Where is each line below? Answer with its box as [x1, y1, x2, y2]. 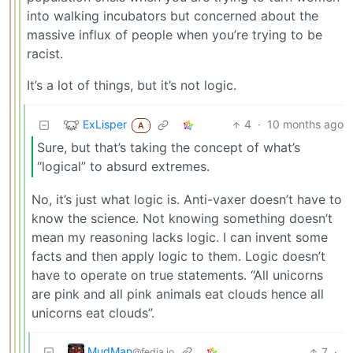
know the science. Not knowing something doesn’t [32, 210, 333, 226]
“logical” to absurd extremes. [37, 158, 210, 175]
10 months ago [267, 117, 344, 132]
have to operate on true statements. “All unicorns [32, 266, 323, 283]
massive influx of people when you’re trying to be [27, 27, 322, 43]
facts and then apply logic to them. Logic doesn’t [32, 247, 325, 264]
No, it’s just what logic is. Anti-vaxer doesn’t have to [32, 191, 342, 207]
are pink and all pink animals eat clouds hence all [32, 285, 324, 302]
